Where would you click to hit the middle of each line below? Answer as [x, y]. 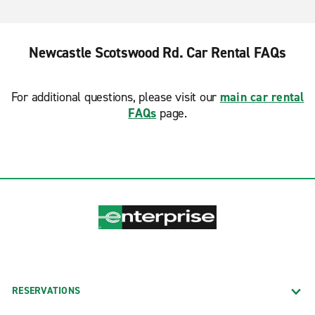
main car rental [262, 97]
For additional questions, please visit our [115, 97]
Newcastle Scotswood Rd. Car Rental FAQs [157, 53]
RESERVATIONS [46, 290]
